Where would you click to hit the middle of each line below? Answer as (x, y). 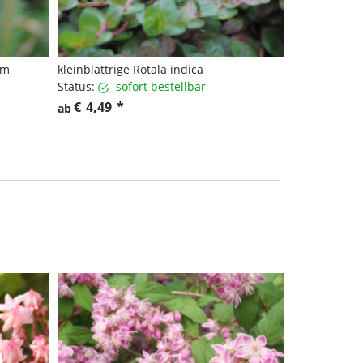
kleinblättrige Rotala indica (130, 70)
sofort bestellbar (161, 87)
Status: (76, 87)
